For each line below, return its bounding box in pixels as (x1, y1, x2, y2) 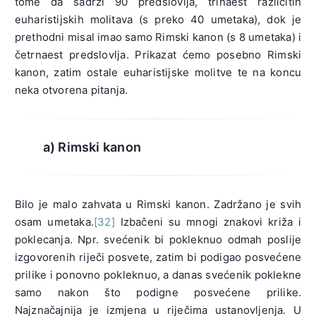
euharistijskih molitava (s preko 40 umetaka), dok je (14, 13, 302, 27)
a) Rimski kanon (42, 140, 141, 155)
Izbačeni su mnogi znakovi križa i (114, 215, 302, 229)
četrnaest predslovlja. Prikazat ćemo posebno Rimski (14, 48, 302, 62)
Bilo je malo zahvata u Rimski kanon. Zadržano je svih (14, 197, 302, 212)
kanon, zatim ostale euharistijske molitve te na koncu (14, 66, 302, 80)
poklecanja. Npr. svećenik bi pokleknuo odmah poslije (14, 233, 302, 247)
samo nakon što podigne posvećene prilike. (14, 286, 302, 300)
